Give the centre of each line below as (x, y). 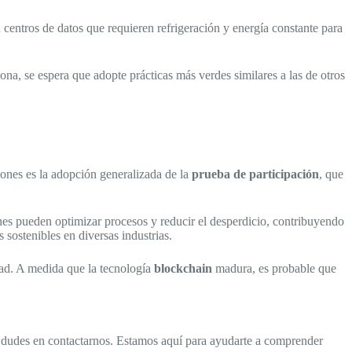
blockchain (183, 268)
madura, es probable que (274, 268)
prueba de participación (255, 174)
